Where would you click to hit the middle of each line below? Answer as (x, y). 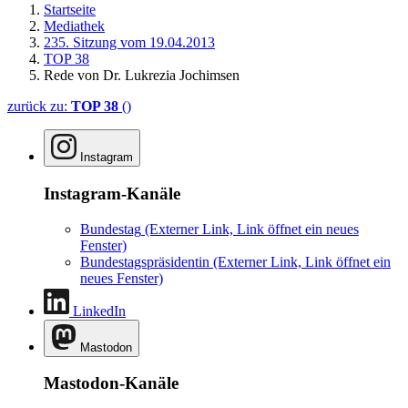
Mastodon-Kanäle (111, 383)
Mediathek (74, 26)
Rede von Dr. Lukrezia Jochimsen (142, 76)
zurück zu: (39, 107)
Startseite (70, 10)
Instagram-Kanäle (112, 193)
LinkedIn (99, 311)
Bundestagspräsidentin (145, 261)
